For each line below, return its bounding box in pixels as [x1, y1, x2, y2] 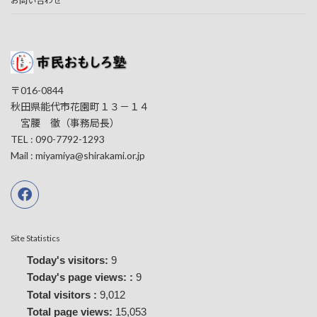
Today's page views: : [26, 271, 136, 284]
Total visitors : [26, 288, 100, 301]
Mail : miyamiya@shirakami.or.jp [11, 149, 145, 162]
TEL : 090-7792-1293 [11, 133, 105, 146]
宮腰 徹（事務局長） [11, 117, 120, 129]
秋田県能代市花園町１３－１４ [11, 100, 149, 113]
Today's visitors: [26, 253, 111, 266]
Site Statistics [11, 232, 60, 243]
